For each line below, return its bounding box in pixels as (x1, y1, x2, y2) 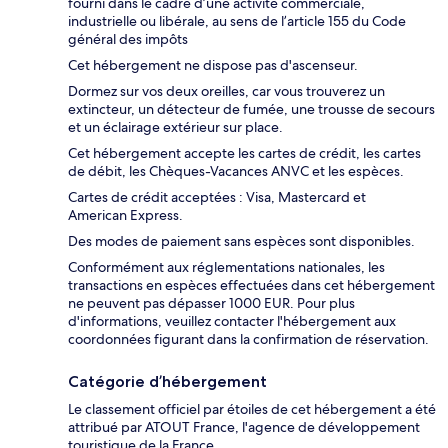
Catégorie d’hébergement (68, 372, 267, 392)
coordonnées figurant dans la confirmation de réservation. (68, 330, 429, 349)
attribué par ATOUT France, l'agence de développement (68, 418, 420, 437)
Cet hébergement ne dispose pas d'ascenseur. (68, 56, 358, 75)
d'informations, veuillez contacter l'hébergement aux (68, 312, 396, 331)
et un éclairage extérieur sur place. (68, 118, 283, 137)
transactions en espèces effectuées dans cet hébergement (68, 276, 435, 295)
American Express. (68, 206, 183, 225)
